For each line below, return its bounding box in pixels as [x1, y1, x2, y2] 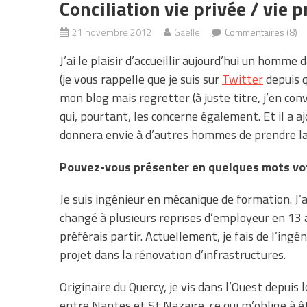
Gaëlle [174, 24, 200, 39]
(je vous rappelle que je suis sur [60, 69, 222, 88]
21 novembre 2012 [72, 24, 152, 39]
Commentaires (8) [225, 24, 297, 39]
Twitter [222, 69, 263, 88]
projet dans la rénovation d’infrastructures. [60, 245, 286, 264]
